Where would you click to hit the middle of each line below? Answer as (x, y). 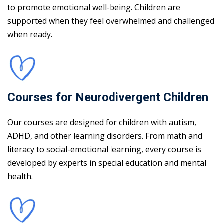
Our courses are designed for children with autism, (102, 123)
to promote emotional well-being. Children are (94, 8)
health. (20, 176)
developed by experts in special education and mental (107, 163)
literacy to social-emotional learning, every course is (104, 150)
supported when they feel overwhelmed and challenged (111, 21)
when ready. (30, 35)
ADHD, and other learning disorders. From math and (105, 136)
